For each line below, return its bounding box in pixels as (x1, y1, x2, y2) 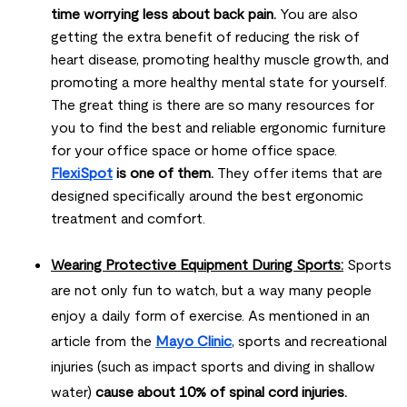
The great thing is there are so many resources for (51, 97, 374, 114)
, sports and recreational (232, 333, 387, 350)
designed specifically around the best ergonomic (51, 188, 363, 204)
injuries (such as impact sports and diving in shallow (51, 359, 375, 375)
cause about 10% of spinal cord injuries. (95, 384, 347, 401)
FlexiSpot (51, 165, 113, 182)
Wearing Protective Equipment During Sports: (51, 257, 343, 273)
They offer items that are (213, 165, 382, 182)
